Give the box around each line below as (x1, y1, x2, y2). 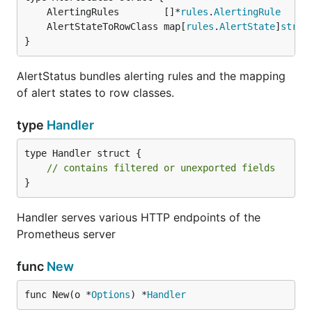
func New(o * (24, 289, 91, 300)
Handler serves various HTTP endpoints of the (17, 210, 260, 224)
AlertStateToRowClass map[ (47, 21, 186, 32)
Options (91, 289, 130, 300)
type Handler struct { (24, 148, 141, 159)
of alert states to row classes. (17, 86, 174, 100)
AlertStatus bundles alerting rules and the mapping (17, 69, 286, 83)
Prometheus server (17, 227, 116, 241)
